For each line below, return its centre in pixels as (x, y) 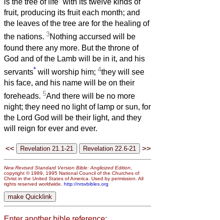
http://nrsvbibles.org (86, 184)
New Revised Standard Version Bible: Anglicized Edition (67, 168)
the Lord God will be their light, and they (73, 118)
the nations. (25, 37)
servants (19, 72)
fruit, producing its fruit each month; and (72, 13)
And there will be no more (91, 96)
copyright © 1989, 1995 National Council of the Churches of (72, 173)
